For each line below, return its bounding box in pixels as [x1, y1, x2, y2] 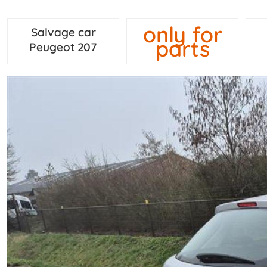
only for [142, 20, 222, 48]
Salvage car [30, 25, 96, 40]
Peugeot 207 [29, 40, 98, 55]
